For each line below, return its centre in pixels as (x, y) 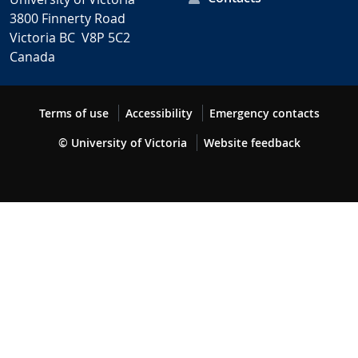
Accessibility (159, 113)
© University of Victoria (122, 142)
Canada (32, 56)
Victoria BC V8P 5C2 (70, 37)
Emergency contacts (264, 113)
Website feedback (252, 142)
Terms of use (74, 113)
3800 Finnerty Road (68, 18)
